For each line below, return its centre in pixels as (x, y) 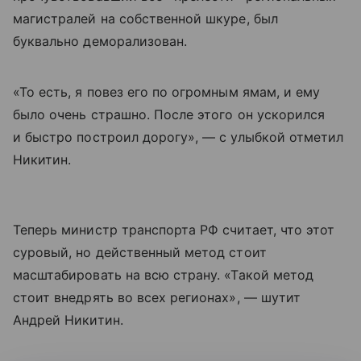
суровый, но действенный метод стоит (140, 253)
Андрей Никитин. (68, 320)
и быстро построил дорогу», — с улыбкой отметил (178, 137)
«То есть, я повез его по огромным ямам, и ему (167, 92)
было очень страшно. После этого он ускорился (169, 115)
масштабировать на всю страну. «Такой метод (164, 275)
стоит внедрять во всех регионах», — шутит (157, 298)
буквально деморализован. (100, 41)
